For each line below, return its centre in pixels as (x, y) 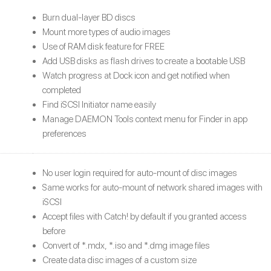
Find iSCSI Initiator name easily (99, 104)
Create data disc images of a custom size (119, 260)
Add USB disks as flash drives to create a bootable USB (144, 61)
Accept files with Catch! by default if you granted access (145, 216)
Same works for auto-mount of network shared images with (152, 187)
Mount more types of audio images (106, 32)
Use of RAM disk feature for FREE (103, 46)
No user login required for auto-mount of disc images (140, 173)
